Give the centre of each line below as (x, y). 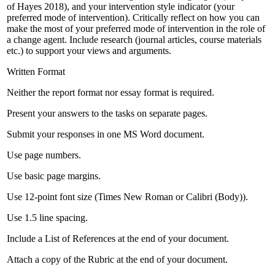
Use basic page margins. (54, 176)
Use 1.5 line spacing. (47, 217)
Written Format (36, 71)
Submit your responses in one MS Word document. (106, 134)
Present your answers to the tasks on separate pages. (107, 113)
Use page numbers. (44, 155)
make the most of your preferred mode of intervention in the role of (136, 28)
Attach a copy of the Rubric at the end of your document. (117, 259)
